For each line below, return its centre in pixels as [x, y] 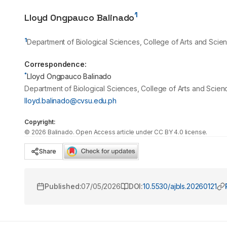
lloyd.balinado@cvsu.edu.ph [70, 101]
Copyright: [40, 122]
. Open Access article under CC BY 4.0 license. [140, 132]
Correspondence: [55, 64]
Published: [63, 186]
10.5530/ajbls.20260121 [180, 186]
